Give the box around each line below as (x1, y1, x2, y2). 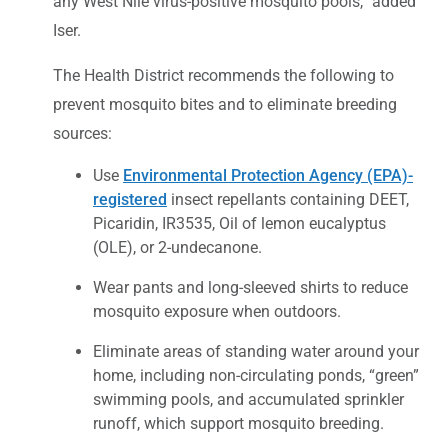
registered (93, 189, 167, 209)
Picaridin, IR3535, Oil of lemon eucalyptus (93, 213, 386, 233)
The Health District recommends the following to (53, 65, 394, 85)
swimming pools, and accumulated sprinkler (93, 389, 404, 409)
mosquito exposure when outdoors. (93, 301, 341, 321)
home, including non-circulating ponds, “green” (93, 365, 419, 385)
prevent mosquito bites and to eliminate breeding (53, 94, 397, 114)
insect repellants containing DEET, (167, 189, 409, 209)
